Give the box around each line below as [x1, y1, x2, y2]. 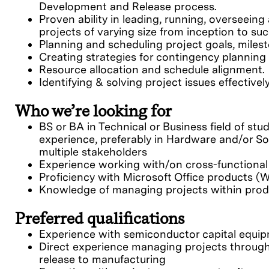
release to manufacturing [39, 253, 166, 266]
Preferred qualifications [15, 208, 184, 229]
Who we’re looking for [15, 101, 172, 121]
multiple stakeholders [39, 145, 147, 159]
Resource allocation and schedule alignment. [39, 63, 265, 76]
